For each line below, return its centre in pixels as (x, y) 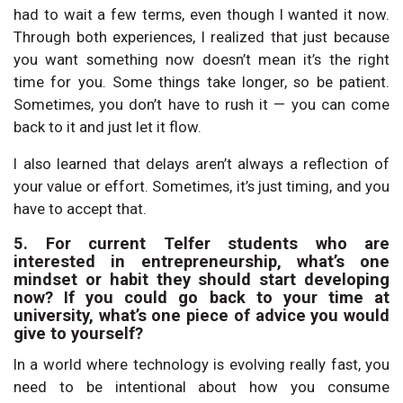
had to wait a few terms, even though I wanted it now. (201, 14)
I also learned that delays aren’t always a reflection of (201, 163)
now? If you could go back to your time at (201, 297)
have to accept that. (80, 208)
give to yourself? (78, 333)
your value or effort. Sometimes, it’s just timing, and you (201, 186)
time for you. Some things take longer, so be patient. (201, 81)
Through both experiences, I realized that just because (201, 36)
